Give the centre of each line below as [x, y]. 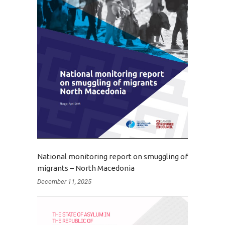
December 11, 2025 [64, 181]
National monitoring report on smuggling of [113, 156]
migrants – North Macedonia [86, 168]
